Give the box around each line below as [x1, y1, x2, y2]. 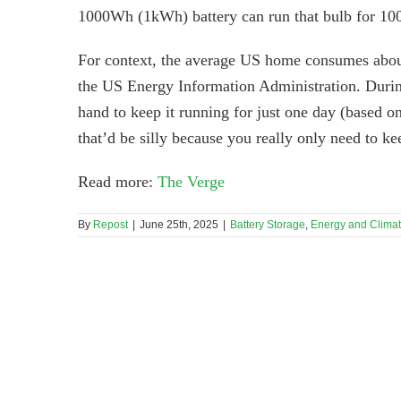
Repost [93, 218, 128, 232]
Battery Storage [230, 218, 305, 232]
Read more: [78, 173, 158, 192]
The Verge [158, 173, 225, 192]
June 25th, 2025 [140, 218, 218, 232]
